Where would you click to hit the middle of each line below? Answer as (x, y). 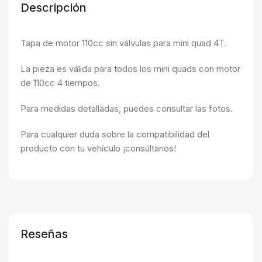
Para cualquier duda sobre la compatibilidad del (115, 135)
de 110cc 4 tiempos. (60, 83)
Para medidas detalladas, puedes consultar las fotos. (127, 109)
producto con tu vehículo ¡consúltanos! (98, 149)
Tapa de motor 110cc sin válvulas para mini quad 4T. (123, 43)
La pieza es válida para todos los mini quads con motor (130, 69)
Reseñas (44, 234)
